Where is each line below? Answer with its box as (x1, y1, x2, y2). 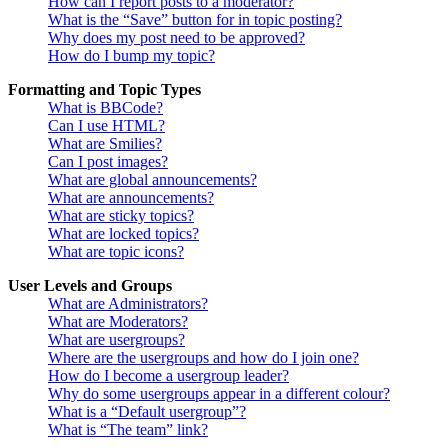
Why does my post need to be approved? (48, 29, 305, 47)
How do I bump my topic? (48, 47, 215, 65)
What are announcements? (48, 189, 214, 207)
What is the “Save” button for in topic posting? (48, 11, 342, 29)
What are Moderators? (48, 313, 188, 331)
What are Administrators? (48, 295, 208, 313)
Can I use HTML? (48, 117, 165, 135)
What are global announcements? (48, 171, 257, 189)
